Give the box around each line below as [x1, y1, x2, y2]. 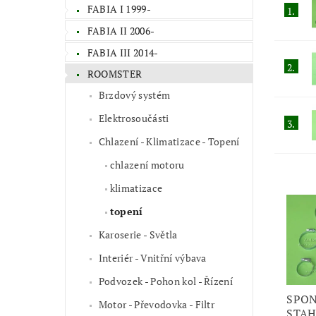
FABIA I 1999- [87, 2, 151, 16]
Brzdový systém [98, 87, 171, 102]
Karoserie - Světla [98, 227, 178, 241]
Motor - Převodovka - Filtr [98, 297, 215, 311]
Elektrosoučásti [98, 111, 169, 125]
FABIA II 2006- [87, 23, 155, 37]
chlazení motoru [109, 157, 185, 171]
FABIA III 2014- [87, 45, 159, 59]
